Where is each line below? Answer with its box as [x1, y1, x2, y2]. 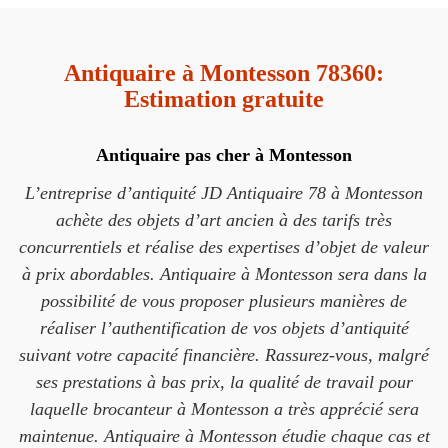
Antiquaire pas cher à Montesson [96, 145, 352, 165]
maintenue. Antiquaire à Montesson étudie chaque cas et [18, 426, 430, 446]
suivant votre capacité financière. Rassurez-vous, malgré [19, 345, 429, 365]
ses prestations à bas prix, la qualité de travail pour [35, 372, 413, 392]
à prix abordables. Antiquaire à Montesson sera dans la [21, 264, 427, 284]
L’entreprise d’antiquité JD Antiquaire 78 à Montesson [25, 183, 423, 203]
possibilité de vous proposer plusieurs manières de [41, 291, 407, 311]
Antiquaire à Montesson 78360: [64, 60, 384, 86]
